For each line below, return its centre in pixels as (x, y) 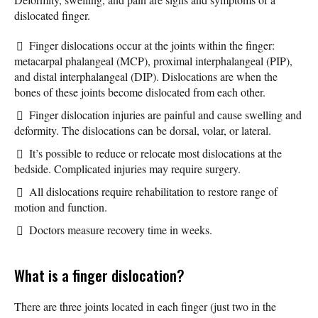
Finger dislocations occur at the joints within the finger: (152, 45)
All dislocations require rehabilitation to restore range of (153, 191)
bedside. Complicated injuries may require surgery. (127, 168)
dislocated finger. (52, 15)
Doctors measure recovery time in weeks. (121, 229)
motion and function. (61, 207)
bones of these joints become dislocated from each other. (140, 92)
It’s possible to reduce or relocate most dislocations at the (155, 153)
